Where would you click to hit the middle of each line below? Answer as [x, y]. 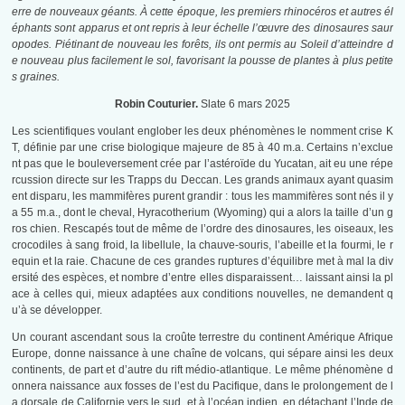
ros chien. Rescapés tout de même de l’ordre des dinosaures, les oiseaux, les [202, 229]
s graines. [36, 77]
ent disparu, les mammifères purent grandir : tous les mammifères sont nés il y [202, 197]
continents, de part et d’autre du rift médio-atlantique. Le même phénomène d [202, 370]
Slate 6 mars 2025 [245, 104]
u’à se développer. [57, 311]
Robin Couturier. [158, 104]
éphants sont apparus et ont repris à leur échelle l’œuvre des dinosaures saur [202, 28]
